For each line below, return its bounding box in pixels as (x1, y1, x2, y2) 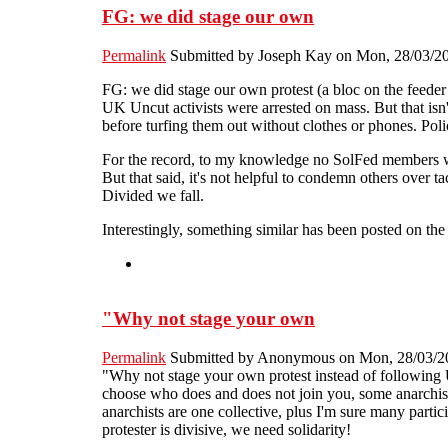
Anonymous (257, 348, 335, 366)
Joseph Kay (258, 47, 332, 65)
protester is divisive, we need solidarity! (102, 420, 351, 438)
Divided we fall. (102, 187, 204, 205)
